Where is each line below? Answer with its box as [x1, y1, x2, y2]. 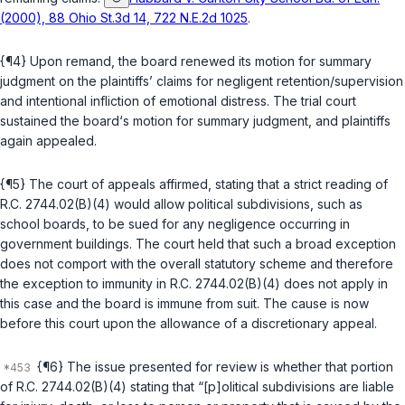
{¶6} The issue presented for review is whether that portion [33, 359, 393, 375]
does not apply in [280, 276, 388, 292]
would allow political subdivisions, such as [110, 196, 363, 212]
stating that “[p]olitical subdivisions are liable [127, 379, 394, 395]
